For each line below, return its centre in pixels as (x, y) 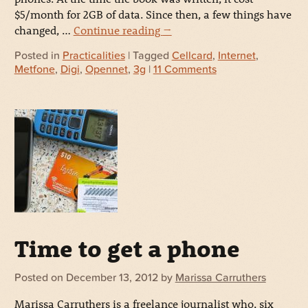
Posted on (38, 277)
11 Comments (185, 70)
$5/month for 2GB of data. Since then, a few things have (153, 14)
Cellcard (192, 56)
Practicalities (93, 56)
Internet (236, 56)
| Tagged (148, 56)
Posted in (38, 56)
